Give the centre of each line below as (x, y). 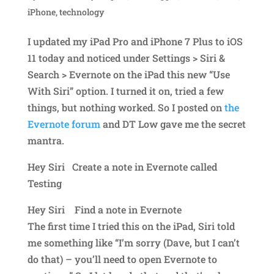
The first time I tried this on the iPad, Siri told (131, 226)
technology (82, 12)
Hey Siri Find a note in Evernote (104, 209)
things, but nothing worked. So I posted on (126, 107)
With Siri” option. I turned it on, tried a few (125, 91)
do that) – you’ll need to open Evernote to (122, 259)
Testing (44, 183)
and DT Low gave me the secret (173, 124)
